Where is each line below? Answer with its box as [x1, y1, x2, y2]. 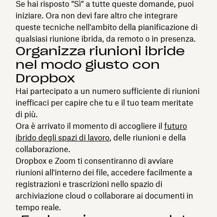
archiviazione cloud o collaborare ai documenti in [15, 190, 193, 201]
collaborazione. [15, 144, 70, 154]
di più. [15, 109, 38, 119]
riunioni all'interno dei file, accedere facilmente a [15, 167, 192, 177]
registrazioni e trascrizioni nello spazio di [15, 179, 162, 189]
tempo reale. [15, 202, 61, 212]
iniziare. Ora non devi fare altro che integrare [15, 10, 178, 20]
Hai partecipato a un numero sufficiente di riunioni [15, 86, 200, 96]
